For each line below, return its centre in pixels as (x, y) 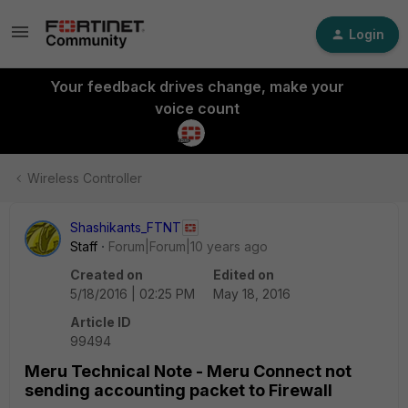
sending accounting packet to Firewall (178, 390)
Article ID (101, 322)
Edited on (244, 275)
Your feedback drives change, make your (197, 87)
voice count (197, 108)
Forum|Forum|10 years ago (188, 246)
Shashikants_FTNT (126, 227)
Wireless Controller (85, 178)
